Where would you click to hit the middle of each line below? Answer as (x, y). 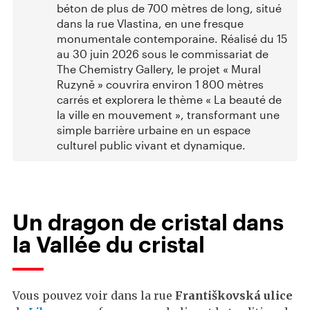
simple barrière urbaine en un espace (154, 129)
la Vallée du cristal (109, 244)
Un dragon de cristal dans (148, 221)
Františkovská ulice (234, 295)
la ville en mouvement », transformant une (168, 114)
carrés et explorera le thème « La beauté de (169, 99)
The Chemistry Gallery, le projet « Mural (159, 69)
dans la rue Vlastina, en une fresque (150, 23)
